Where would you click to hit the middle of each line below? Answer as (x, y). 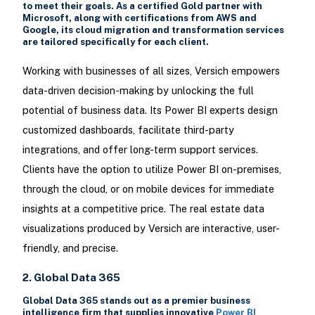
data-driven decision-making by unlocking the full (138, 90)
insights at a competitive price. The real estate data (143, 208)
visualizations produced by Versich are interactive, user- (151, 228)
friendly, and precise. (70, 247)
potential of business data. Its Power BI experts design (150, 110)
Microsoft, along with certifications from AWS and (139, 18)
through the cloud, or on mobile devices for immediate (148, 188)
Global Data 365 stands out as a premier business (136, 301)
